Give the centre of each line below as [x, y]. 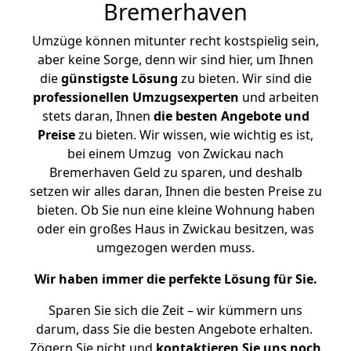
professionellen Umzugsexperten [136, 97]
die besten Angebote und [231, 116]
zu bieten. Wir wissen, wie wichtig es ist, [194, 135]
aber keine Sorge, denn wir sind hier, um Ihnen [175, 60]
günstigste [94, 78]
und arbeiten [279, 97]
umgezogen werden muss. [175, 248]
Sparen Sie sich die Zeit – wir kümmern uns [175, 310]
